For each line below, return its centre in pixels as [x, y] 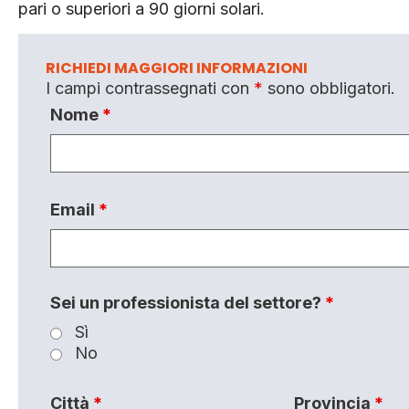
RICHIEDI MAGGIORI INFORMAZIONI [177, 68]
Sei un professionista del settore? [188, 303]
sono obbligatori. [329, 89]
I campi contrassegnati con [150, 89]
